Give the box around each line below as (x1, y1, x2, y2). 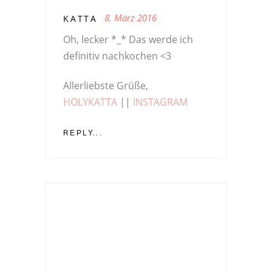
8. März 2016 (104, 12, 157, 24)
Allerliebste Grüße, (63, 79, 148, 93)
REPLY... (63, 129, 103, 138)
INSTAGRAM (133, 95, 188, 109)
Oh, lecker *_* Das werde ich (63, 33, 193, 47)
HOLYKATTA (63, 95, 117, 109)
